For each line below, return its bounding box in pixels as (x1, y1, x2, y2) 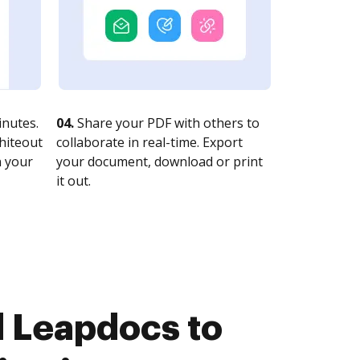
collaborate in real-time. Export (56, 133, 243, 151)
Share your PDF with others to (74, 114, 260, 132)
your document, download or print (56, 153, 263, 170)
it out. (56, 172, 91, 190)
